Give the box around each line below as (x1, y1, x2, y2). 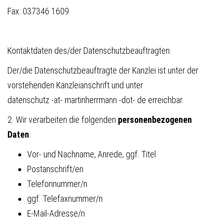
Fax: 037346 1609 (7, 5, 69, 16)
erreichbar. (146, 94, 184, 105)
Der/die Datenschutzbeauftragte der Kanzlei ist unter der (7, 65, 198, 75)
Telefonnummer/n (27, 178, 87, 189)
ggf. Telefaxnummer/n (27, 193, 103, 204)
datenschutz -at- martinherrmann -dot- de (7, 94, 146, 105)
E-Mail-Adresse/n (27, 208, 85, 219)
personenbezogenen (118, 114, 192, 125)
